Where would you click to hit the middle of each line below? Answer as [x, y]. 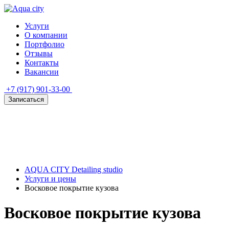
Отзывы [39, 53]
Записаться [26, 99]
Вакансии [42, 72]
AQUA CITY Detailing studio [74, 169]
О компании [46, 35]
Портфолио [44, 44]
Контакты [42, 63]
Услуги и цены [50, 179]
